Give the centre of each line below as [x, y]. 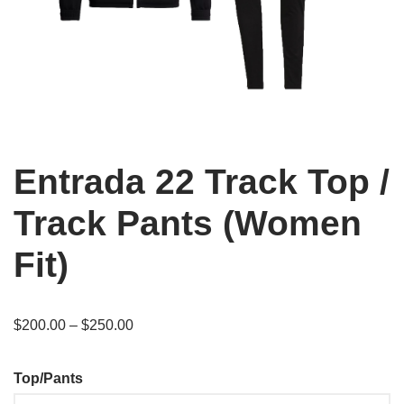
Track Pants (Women [188, 223]
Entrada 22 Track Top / [202, 181]
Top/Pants [48, 378]
